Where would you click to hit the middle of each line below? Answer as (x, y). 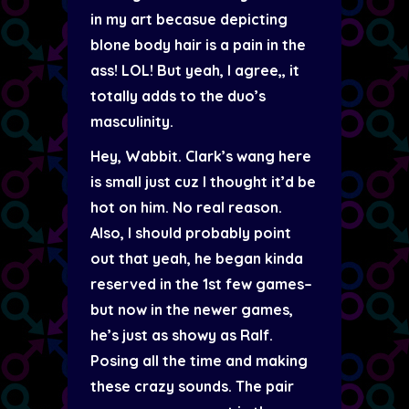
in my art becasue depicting (189, 19)
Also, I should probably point (191, 233)
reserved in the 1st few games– (201, 284)
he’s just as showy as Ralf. (182, 335)
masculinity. (132, 121)
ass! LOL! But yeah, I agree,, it (195, 70)
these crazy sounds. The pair (192, 386)
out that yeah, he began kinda (197, 258)
